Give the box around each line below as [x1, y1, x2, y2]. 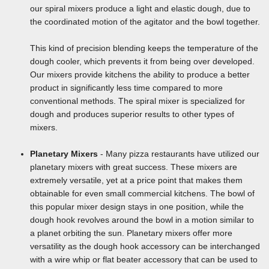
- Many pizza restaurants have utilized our [100, 148, 259, 159]
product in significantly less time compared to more [30, 82, 223, 92]
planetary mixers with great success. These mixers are [30, 162, 237, 172]
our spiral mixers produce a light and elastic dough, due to [30, 3, 250, 13]
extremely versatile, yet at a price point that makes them [30, 175, 243, 185]
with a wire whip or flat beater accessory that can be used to [30, 254, 258, 264]
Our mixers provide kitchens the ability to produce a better [30, 69, 250, 79]
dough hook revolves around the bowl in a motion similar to [30, 214, 254, 225]
